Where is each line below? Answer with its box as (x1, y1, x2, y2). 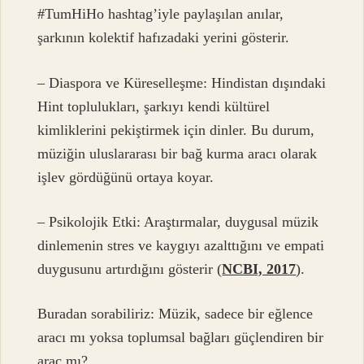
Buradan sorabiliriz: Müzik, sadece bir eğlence (37, 305, 314, 323)
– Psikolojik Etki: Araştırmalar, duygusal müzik (37, 214, 319, 231)
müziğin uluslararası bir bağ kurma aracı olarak (37, 145, 318, 162)
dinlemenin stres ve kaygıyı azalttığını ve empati (37, 237, 325, 254)
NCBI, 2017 (222, 261, 297, 278)
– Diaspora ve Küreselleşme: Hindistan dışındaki (37, 74, 327, 91)
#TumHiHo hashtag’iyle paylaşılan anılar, (37, 6, 284, 23)
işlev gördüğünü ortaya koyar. (37, 168, 214, 185)
